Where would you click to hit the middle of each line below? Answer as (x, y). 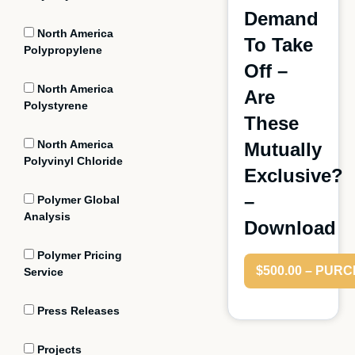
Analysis (47, 216)
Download (290, 228)
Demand (281, 19)
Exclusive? (293, 176)
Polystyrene (56, 105)
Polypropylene (63, 50)
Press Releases (77, 311)
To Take (278, 45)
